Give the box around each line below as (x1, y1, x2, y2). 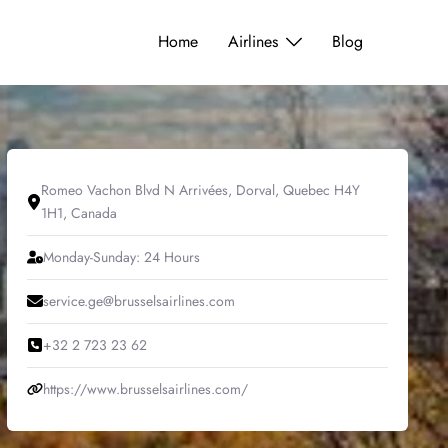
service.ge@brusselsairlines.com (42, 290, 235, 311)
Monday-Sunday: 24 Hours (42, 246, 200, 267)
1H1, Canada (40, 202, 117, 223)
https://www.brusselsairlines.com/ (42, 378, 248, 399)
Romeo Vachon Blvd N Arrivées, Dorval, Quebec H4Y (40, 179, 360, 200)
